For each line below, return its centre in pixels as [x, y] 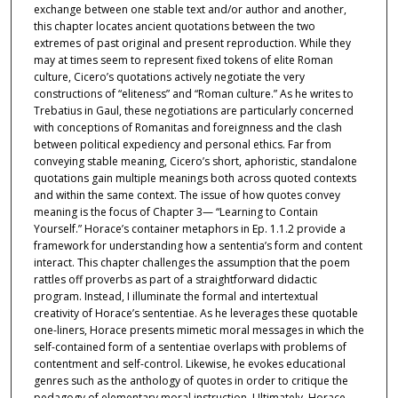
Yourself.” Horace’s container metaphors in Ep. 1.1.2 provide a [189, 229]
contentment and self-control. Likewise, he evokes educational [189, 364]
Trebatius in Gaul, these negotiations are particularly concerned [193, 111]
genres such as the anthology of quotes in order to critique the [191, 381]
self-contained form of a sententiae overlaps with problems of [190, 347]
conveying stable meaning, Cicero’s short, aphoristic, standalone [195, 162]
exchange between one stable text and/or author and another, [190, 10]
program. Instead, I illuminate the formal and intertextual [175, 297]
